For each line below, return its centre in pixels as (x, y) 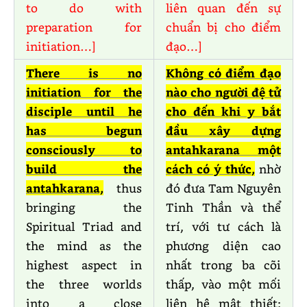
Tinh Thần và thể (223, 207)
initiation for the (84, 92)
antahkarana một (223, 150)
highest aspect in (84, 265)
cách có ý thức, (210, 169)
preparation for (84, 27)
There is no (84, 73)
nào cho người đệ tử (223, 92)
